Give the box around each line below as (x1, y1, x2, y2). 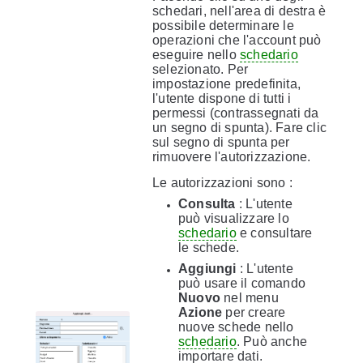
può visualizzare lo (178, 211, 289, 225)
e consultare (236, 226, 313, 240)
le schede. (178, 241, 239, 254)
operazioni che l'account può (152, 33, 322, 47)
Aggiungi (178, 262, 237, 275)
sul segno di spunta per (152, 135, 290, 149)
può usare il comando (178, 276, 305, 290)
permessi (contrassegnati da (152, 106, 319, 120)
